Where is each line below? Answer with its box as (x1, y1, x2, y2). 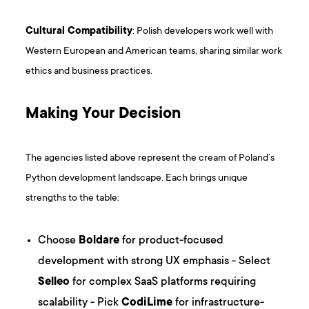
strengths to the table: (26, 192, 120, 205)
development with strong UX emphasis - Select (38, 255, 271, 268)
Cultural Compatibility (26, 26, 133, 38)
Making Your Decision (26, 106, 181, 123)
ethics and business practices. (26, 66, 153, 78)
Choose (38, 235, 79, 248)
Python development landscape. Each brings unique (26, 172, 248, 185)
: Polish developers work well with (132, 26, 274, 38)
